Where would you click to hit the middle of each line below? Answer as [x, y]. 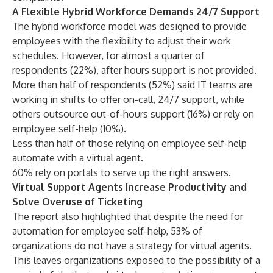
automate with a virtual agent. [78, 158]
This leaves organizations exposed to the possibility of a [136, 260]
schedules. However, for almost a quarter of [108, 55]
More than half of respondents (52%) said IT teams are [132, 85]
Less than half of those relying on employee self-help [129, 143]
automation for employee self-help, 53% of [107, 231]
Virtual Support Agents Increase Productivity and [129, 187]
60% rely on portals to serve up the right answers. [122, 172]
